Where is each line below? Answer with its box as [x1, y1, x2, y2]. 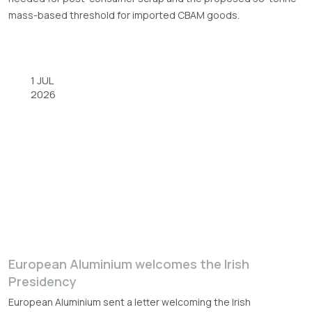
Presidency [8, 273, 77, 290]
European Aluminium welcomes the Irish [8, 256, 249, 273]
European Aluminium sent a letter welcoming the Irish [8, 295, 251, 309]
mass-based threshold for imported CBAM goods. [8, 8, 240, 22]
